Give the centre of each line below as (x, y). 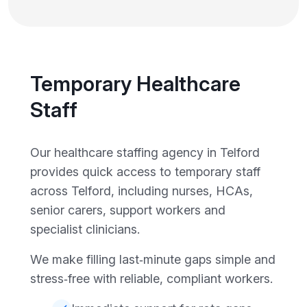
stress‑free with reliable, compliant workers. (151, 278)
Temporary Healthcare (135, 83)
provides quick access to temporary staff (145, 171)
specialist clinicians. (85, 229)
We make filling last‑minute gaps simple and (153, 259)
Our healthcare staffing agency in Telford (145, 152)
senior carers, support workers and (128, 210)
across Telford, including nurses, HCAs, (142, 191)
